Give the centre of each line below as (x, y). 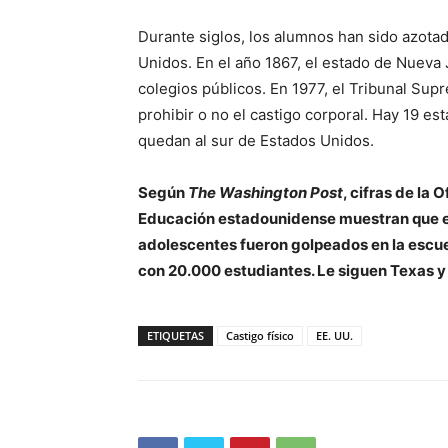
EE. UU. (334, 336)
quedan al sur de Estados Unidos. (258, 141)
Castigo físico (260, 336)
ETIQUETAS (175, 336)
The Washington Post (265, 193)
